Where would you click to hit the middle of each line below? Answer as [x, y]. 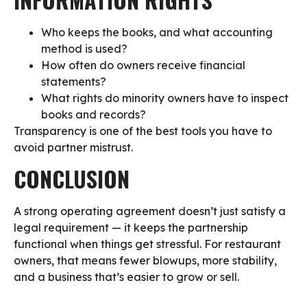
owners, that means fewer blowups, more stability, [145, 260]
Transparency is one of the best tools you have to [143, 131]
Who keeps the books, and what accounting [157, 33]
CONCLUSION [74, 178]
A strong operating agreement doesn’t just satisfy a [150, 211]
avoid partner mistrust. [73, 148]
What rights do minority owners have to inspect [165, 98]
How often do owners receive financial [143, 65]
